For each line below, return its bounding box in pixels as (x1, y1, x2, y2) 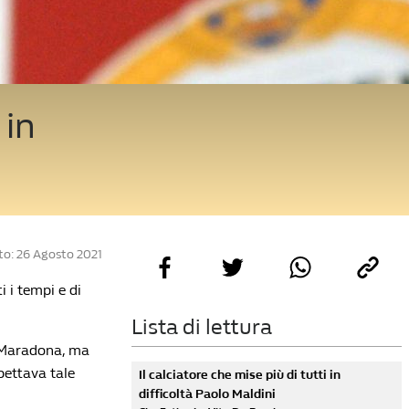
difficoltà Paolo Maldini (139, 386, 276, 402)
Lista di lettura (131, 314, 272, 340)
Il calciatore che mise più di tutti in (139, 367, 341, 383)
